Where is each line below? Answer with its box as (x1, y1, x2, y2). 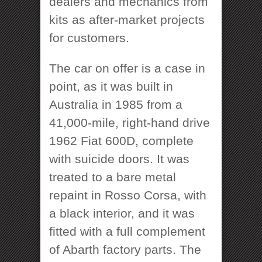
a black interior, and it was (49, 206, 195, 220)
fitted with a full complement (49, 224, 205, 238)
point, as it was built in (49, 79, 173, 93)
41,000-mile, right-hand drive (49, 115, 210, 129)
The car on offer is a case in (49, 61, 205, 75)
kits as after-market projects (49, 12, 205, 26)
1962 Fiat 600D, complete (49, 133, 194, 147)
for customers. (49, 30, 129, 44)
